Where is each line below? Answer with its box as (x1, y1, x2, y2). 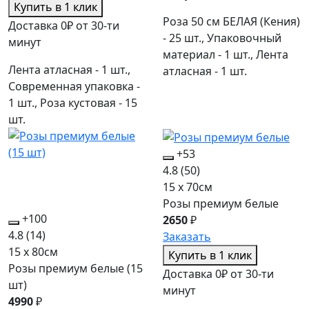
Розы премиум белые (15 (8, 261, 143, 277)
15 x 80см (8, 244, 58, 260)
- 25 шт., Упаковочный (163, 30, 281, 46)
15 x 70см (163, 179, 212, 195)
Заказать (163, 229, 211, 245)
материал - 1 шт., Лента (163, 47, 288, 63)
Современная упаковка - (8, 79, 140, 94)
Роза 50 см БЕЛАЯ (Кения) (163, 14, 300, 30)
